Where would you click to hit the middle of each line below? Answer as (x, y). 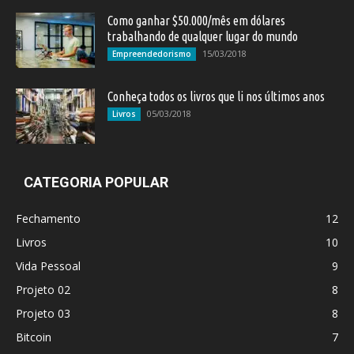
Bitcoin (34, 337)
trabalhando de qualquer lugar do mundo (203, 36)
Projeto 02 (43, 289)
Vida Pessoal (48, 265)
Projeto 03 (43, 313)
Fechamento (48, 218)
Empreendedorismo (152, 53)
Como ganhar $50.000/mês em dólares (196, 20)
